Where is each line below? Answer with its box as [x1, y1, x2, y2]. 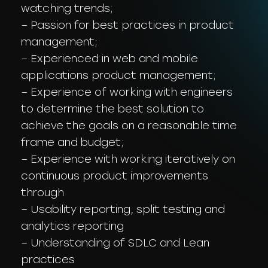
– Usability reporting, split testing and [21, 203, 225, 216]
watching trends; [21, 2, 113, 15]
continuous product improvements [21, 169, 208, 182]
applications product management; [21, 69, 216, 82]
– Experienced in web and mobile [21, 52, 198, 65]
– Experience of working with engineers [21, 86, 233, 99]
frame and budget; [21, 136, 124, 149]
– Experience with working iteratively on [21, 153, 235, 166]
